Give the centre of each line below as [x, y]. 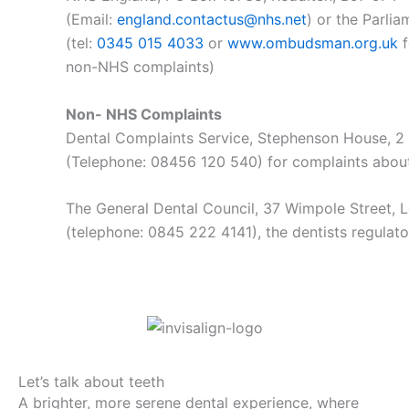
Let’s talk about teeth [91, 382]
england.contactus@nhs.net [212, 19]
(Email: [91, 19]
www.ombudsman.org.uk [313, 43]
